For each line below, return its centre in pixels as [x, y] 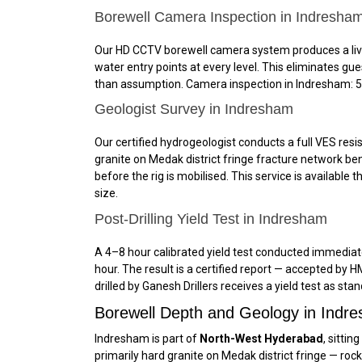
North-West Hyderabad [261, 338]
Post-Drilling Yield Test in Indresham [211, 219]
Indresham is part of [147, 338]
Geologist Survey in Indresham [194, 109]
